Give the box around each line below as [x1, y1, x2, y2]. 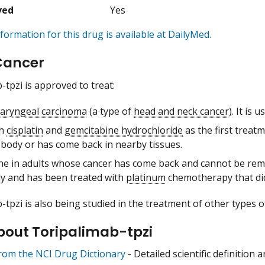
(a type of [87, 104, 134, 118]
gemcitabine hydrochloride [64, 123, 183, 137]
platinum [126, 170, 166, 184]
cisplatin [7, 123, 43, 137]
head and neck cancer [134, 104, 229, 118]
